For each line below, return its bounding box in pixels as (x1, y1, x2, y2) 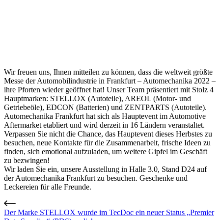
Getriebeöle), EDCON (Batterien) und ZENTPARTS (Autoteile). (4, 103, 207, 111)
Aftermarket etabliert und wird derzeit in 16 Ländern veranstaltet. (4, 120, 205, 129)
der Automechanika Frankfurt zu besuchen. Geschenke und (4, 173, 188, 182)
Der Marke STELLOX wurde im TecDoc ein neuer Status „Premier (4, 208, 214, 217)
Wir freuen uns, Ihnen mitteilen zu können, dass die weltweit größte (4, 67, 213, 76)
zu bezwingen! (4, 156, 50, 165)
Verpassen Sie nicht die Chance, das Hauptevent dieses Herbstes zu (4, 129, 212, 138)
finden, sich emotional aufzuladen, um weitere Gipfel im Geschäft (4, 147, 207, 156)
